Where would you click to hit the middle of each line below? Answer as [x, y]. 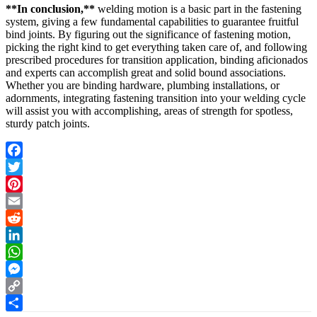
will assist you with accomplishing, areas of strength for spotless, [149, 110]
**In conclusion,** [50, 8]
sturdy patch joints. [48, 123]
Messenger [30, 285]
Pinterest [25, 200]
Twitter [22, 183]
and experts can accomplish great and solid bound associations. [146, 72]
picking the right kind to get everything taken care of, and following [156, 47]
